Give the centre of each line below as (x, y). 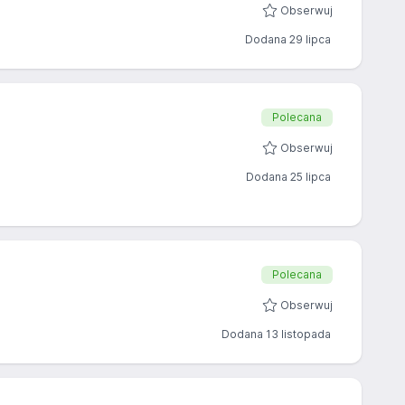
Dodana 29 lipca (288, 39)
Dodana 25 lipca (288, 177)
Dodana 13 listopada (276, 334)
